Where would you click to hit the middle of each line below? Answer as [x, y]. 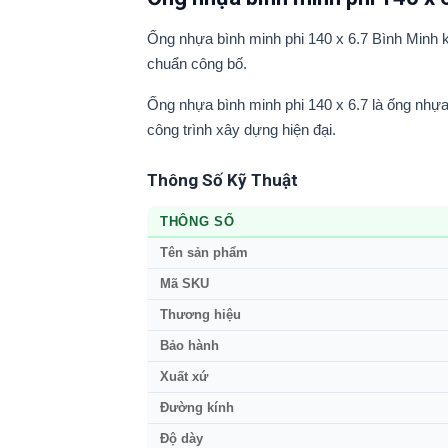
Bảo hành [189, 346]
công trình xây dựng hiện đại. [241, 130]
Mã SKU [184, 284]
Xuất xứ [184, 377]
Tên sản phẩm [204, 253]
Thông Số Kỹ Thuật [222, 180]
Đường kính [197, 408]
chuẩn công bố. [197, 64]
